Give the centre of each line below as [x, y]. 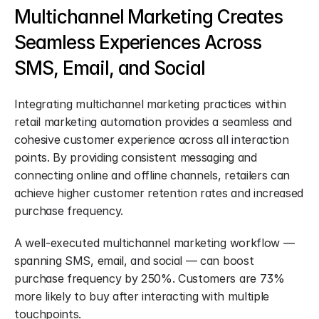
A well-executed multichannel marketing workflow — [155, 243]
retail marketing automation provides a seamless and [153, 122]
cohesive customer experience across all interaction [152, 140]
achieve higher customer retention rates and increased [159, 193]
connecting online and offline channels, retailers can [152, 175]
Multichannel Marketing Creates [148, 17]
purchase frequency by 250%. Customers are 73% [150, 278]
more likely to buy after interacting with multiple [142, 296]
